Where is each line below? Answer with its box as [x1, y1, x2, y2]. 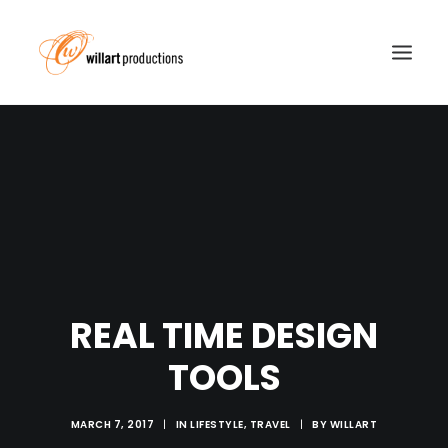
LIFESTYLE [190, 417, 244, 432]
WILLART [329, 417, 378, 432]
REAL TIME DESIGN [70, 311, 378, 360]
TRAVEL [249, 417, 291, 432]
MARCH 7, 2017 [70, 417, 155, 432]
